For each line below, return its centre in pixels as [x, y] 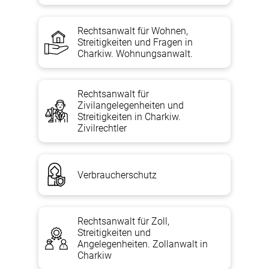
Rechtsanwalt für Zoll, [123, 221]
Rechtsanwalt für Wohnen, [133, 31]
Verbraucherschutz [117, 175]
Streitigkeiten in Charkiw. [129, 117]
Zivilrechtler [102, 128]
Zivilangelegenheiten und [131, 105]
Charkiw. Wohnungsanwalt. [135, 54]
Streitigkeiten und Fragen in [135, 42]
